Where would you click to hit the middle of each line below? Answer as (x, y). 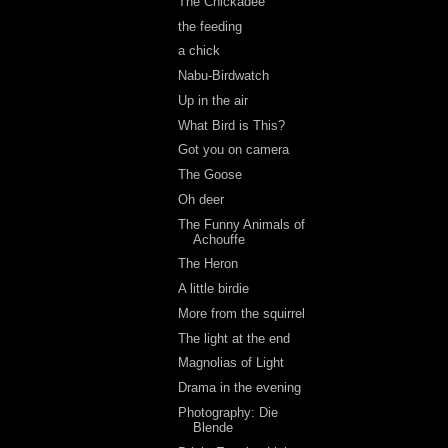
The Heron (208, 264)
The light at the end (234, 338)
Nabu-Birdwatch (224, 75)
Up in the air (213, 100)
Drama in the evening (240, 387)
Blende (213, 427)
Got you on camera (234, 150)
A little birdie (214, 288)
